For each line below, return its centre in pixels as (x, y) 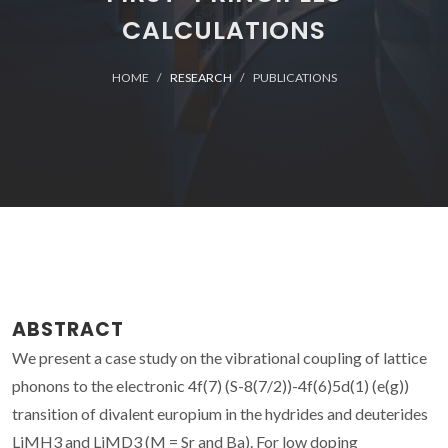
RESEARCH (200, 77)
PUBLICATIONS (294, 77)
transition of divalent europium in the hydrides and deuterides (220, 413)
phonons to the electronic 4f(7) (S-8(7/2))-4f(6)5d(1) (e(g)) (210, 385)
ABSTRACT (68, 329)
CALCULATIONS (224, 30)
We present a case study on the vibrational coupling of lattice (219, 357)
